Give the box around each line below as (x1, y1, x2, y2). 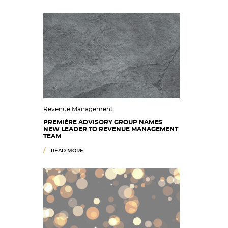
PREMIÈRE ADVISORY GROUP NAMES (43, 119, 162, 125)
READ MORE (51, 148, 83, 153)
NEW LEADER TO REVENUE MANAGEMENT (43, 126, 178, 132)
